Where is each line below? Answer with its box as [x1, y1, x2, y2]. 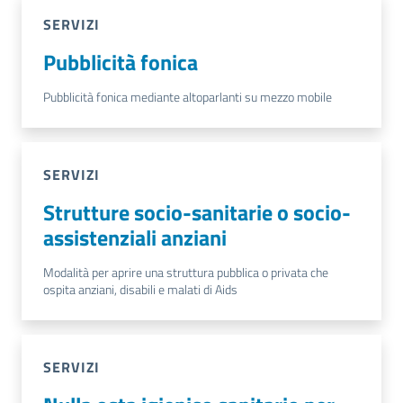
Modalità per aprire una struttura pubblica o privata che [43, 263, 328, 282]
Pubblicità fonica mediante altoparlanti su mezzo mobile [43, 87, 332, 107]
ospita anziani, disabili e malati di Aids [43, 280, 237, 300]
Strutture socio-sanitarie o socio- [43, 196, 351, 228]
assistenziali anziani [43, 221, 227, 254]
